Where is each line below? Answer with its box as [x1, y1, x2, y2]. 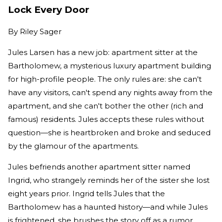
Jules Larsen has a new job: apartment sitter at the [8, 47, 198, 57]
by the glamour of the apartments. [8, 141, 141, 151]
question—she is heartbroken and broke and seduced [8, 127, 211, 137]
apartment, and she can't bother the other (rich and [8, 101, 203, 111]
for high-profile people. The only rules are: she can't [8, 74, 202, 84]
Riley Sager [20, 26, 61, 36]
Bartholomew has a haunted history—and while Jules [8, 202, 208, 212]
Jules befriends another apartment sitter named [8, 162, 190, 171]
